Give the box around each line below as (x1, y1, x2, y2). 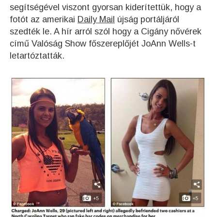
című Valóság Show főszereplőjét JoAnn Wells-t (10, 38, 196, 48)
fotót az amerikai (10, 14, 77, 24)
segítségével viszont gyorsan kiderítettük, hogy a (10, 2, 201, 12)
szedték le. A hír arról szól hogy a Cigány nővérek (10, 26, 201, 36)
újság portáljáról (115, 14, 179, 24)
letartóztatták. (10, 50, 64, 61)
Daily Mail (77, 14, 115, 24)
